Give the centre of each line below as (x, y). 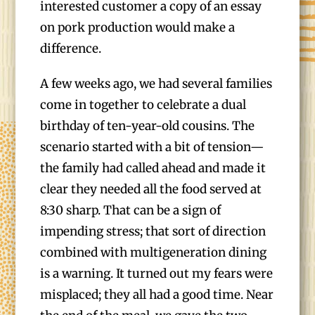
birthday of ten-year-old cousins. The (148, 126)
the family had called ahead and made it (153, 168)
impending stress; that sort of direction (153, 231)
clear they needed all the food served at (151, 189)
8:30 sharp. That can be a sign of (131, 210)
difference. (71, 49)
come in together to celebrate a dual (143, 105)
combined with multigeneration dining (154, 252)
